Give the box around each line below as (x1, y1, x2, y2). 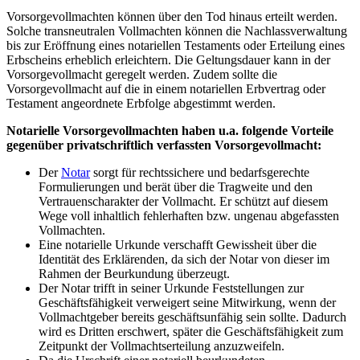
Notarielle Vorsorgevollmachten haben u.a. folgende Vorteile (6, 123, 333, 137)
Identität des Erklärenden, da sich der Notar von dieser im (39, 252, 329, 266)
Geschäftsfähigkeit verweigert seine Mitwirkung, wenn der (39, 295, 336, 309)
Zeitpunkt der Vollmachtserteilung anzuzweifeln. (39, 338, 284, 353)
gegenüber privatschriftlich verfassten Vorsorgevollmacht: (6, 137, 321, 152)
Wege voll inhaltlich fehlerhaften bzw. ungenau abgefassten (39, 208, 339, 223)
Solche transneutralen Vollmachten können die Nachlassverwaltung (6, 23, 347, 38)
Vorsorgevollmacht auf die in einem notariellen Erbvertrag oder (6, 81, 325, 96)
